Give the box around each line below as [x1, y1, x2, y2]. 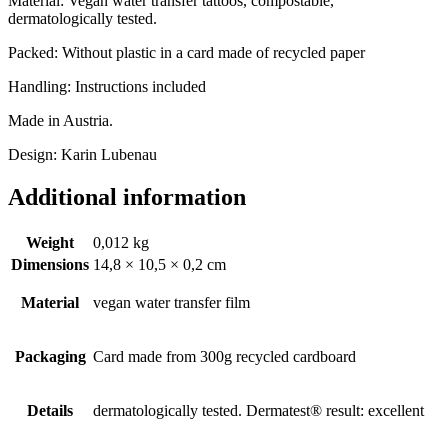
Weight [26, 233, 74, 251]
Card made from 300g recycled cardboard [93, 347, 356, 365]
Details [27, 401, 73, 419]
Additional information [8, 183, 246, 210]
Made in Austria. [8, 111, 113, 129]
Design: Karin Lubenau [8, 145, 157, 163]
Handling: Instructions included [8, 77, 206, 95]
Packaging [14, 347, 86, 365]
